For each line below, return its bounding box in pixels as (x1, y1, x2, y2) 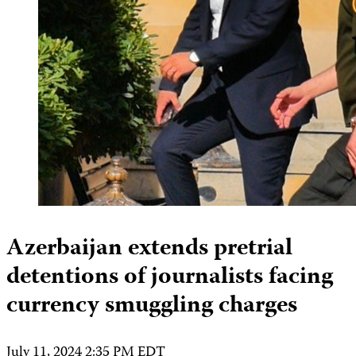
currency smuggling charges (6, 286, 297, 326)
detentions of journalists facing (6, 257, 333, 297)
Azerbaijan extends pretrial (6, 229, 292, 269)
